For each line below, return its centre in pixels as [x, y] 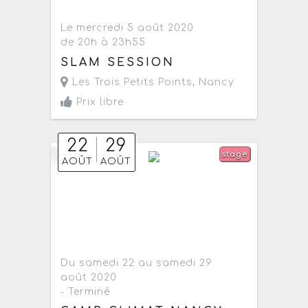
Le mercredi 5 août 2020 [128, 28]
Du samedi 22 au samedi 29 [137, 263]
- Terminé [86, 291]
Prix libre [99, 102]
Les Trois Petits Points [131, 82]
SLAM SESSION [118, 62]
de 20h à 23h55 [103, 43]
